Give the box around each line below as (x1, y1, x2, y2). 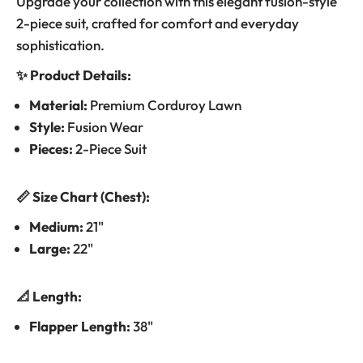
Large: (29, 240, 70, 258)
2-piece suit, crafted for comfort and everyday (16, 15, 299, 32)
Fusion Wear (65, 118, 143, 136)
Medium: (29, 218, 83, 236)
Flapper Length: (29, 318, 130, 335)
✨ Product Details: (16, 66, 131, 84)
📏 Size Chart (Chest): (16, 188, 150, 206)
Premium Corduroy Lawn (88, 96, 241, 114)
